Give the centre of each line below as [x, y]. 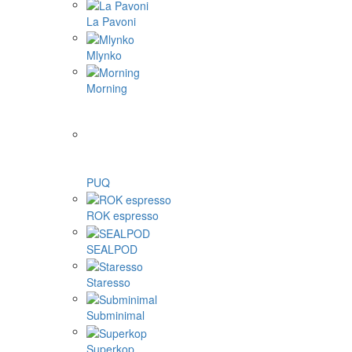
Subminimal [115, 315]
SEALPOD [112, 249]
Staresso [108, 282]
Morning [107, 88]
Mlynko [104, 55]
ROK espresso [123, 216]
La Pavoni [111, 22]
